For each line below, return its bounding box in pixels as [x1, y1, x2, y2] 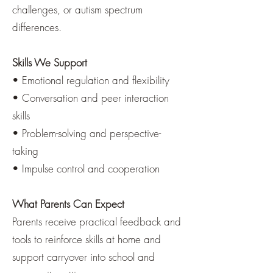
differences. [12, 20, 62, 34]
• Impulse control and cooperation [12, 161, 160, 175]
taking [12, 144, 38, 158]
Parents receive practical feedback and [12, 214, 181, 229]
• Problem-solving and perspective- [12, 126, 161, 140]
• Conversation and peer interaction [12, 91, 169, 105]
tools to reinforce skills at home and [12, 232, 161, 246]
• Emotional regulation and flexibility [12, 73, 169, 87]
